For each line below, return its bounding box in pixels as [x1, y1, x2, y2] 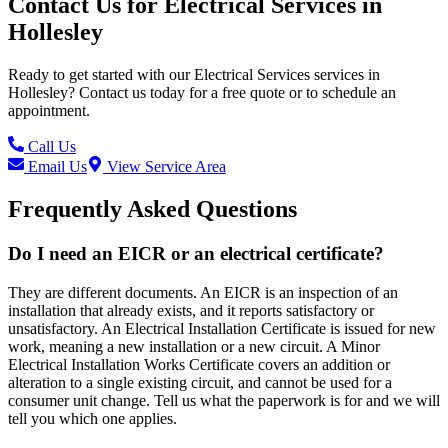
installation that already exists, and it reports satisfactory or [8, 301, 374, 319]
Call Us [24, 138, 76, 156]
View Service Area [103, 158, 226, 176]
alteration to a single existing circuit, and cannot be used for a [8, 373, 392, 391]
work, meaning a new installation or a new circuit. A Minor [8, 337, 380, 355]
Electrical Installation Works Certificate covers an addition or [8, 355, 390, 373]
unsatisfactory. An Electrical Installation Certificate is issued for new [8, 319, 436, 337]
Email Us [24, 158, 87, 176]
